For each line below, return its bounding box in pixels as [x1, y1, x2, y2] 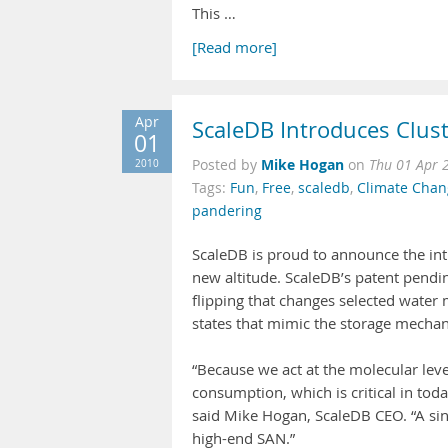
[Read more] [192, 38, 277, 57]
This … [192, 4, 236, 23]
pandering [192, 202, 262, 220]
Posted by [192, 156, 261, 174]
